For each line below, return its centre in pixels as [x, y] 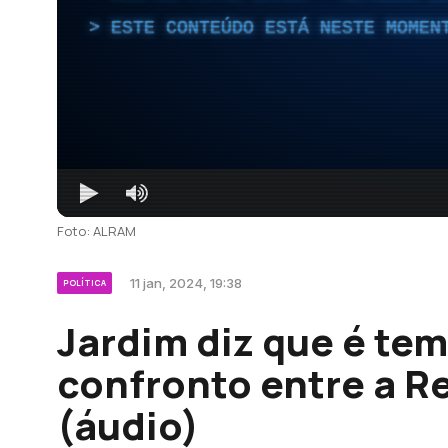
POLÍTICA [84, 282]
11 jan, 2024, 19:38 [186, 282]
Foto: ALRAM [96, 230]
